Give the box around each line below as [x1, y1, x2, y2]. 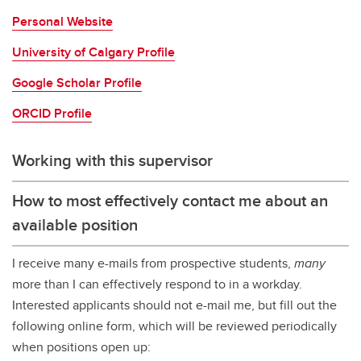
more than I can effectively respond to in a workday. [12, 275, 302, 293]
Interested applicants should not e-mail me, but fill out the [12, 296, 337, 314]
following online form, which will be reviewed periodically [12, 317, 337, 335]
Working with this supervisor [12, 148, 213, 172]
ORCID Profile [12, 104, 92, 122]
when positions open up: [12, 338, 151, 356]
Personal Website [12, 12, 113, 31]
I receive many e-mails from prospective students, [12, 254, 294, 272]
